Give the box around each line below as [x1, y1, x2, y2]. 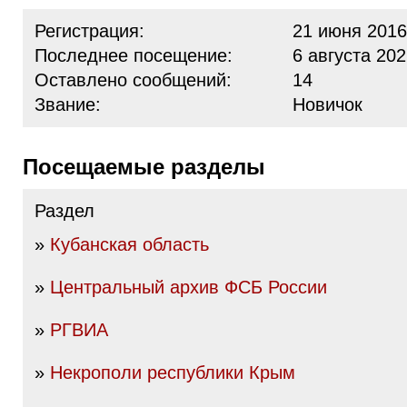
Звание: [35, 94, 101, 114]
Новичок [293, 94, 362, 114]
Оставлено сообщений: [35, 70, 232, 90]
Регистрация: [35, 21, 144, 41]
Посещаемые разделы [38, 154, 265, 179]
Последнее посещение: [35, 45, 233, 65]
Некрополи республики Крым [50, 362, 295, 382]
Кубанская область [50, 234, 209, 254]
